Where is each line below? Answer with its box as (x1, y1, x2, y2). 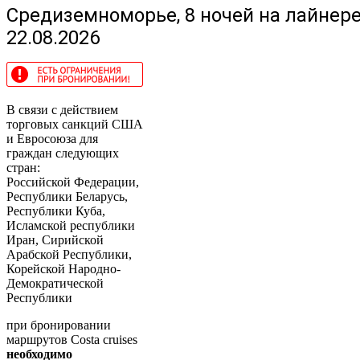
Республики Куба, (6, 204, 105, 219)
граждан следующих (6, 146, 119, 161)
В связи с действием (6, 103, 118, 117)
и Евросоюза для (6, 132, 98, 146)
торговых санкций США (6, 117, 143, 132)
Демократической (6, 276, 104, 291)
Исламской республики (6, 219, 135, 233)
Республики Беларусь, (6, 190, 128, 204)
